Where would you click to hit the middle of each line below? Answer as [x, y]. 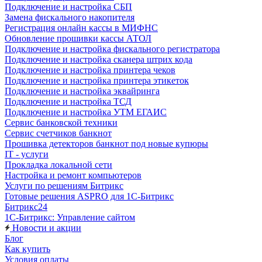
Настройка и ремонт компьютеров [73, 175]
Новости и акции [46, 228]
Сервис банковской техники [61, 123]
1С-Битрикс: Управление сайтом [70, 217]
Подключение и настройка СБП [68, 7]
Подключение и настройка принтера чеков [90, 70]
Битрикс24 [26, 207]
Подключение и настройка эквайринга [82, 91]
